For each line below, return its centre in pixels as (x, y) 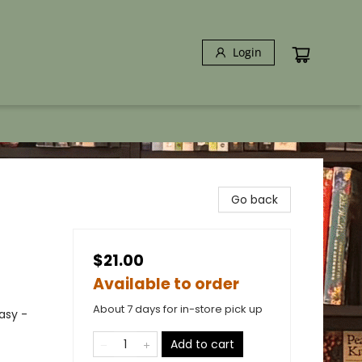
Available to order (166, 284)
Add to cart (202, 344)
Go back (255, 200)
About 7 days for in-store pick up (178, 309)
